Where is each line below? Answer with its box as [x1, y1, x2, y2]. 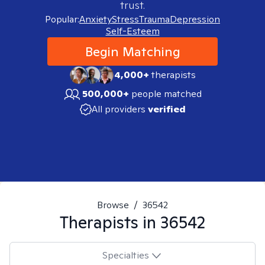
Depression [170, 13, 220, 25]
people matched [131, 88, 202, 100]
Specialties [102, 248, 149, 261]
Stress [112, 13, 139, 25]
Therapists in [60, 211, 160, 233]
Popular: [45, 13, 79, 25]
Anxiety [79, 13, 112, 25]
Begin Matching [85, 43, 180, 60]
